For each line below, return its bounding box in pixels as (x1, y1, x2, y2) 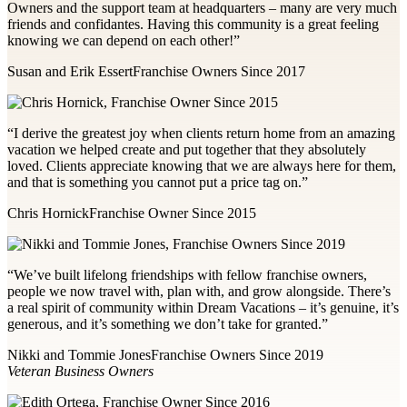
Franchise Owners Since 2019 (151, 347, 323, 363)
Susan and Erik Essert (7, 64, 133, 80)
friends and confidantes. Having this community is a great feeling (7, 16, 379, 33)
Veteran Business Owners (7, 363, 154, 380)
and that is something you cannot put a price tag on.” (7, 174, 308, 191)
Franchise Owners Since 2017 (133, 64, 305, 80)
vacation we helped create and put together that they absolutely (7, 142, 366, 158)
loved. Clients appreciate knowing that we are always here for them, (7, 158, 396, 174)
